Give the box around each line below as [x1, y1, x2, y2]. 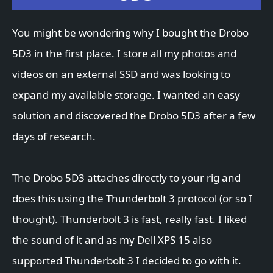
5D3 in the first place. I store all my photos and [12, 46, 236, 61]
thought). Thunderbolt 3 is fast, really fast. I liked [12, 212, 247, 227]
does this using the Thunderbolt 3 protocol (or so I [12, 191, 252, 206]
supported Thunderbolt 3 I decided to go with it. [12, 253, 241, 268]
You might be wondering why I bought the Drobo [12, 26, 249, 40]
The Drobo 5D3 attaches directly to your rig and [12, 171, 241, 185]
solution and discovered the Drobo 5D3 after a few [12, 108, 255, 123]
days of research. [12, 129, 96, 144]
